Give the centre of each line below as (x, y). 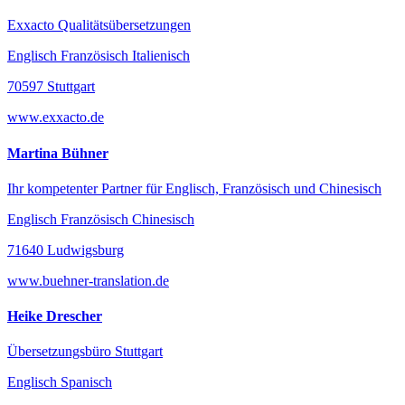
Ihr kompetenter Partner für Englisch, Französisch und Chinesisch (194, 188)
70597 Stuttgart (51, 87)
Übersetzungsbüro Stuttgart (85, 352)
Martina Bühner (58, 153)
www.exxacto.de (56, 118)
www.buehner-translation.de (88, 280)
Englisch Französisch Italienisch (99, 56)
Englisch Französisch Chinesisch (101, 219)
